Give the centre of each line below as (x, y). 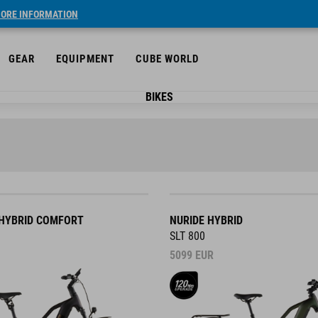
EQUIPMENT (85, 59)
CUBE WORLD (167, 59)
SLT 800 (187, 236)
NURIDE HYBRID (206, 220)
